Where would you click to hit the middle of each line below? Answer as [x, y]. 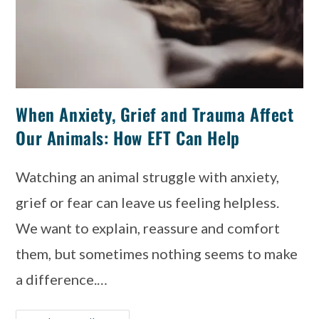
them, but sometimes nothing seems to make [157, 254]
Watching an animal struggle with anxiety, [148, 177]
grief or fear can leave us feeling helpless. [148, 203]
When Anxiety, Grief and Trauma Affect [155, 114]
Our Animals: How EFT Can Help [128, 138]
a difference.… [62, 279]
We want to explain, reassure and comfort [148, 228]
